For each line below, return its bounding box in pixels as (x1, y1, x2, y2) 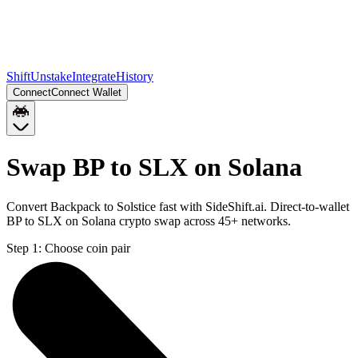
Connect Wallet (51, 86, 121, 98)
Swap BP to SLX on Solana (6, 153, 302, 182)
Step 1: (6, 241, 42, 255)
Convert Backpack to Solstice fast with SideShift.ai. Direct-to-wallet (6, 199, 349, 213)
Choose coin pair (45, 241, 130, 255)
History (116, 70, 153, 83)
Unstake (30, 70, 72, 83)
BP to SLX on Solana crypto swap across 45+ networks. (6, 213, 291, 228)
